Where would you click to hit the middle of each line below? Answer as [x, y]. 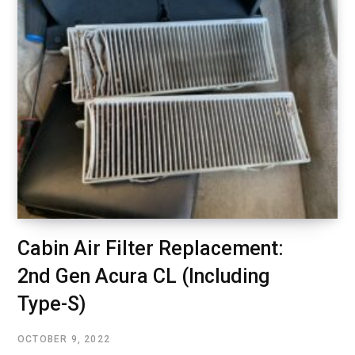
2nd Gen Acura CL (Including [143, 277]
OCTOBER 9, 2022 [64, 340]
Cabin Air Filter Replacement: [151, 249]
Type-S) [52, 304]
